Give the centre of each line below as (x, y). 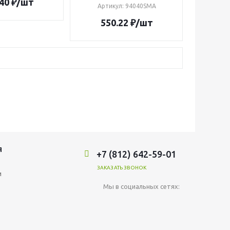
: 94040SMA (139, 6)
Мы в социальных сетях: (141, 186)
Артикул (110, 6)
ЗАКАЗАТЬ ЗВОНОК (122, 168)
